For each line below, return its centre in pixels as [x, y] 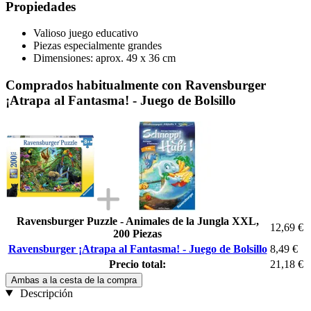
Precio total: [137, 264]
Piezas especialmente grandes [98, 46]
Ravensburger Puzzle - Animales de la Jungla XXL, [137, 221]
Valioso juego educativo [86, 33]
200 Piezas [137, 233]
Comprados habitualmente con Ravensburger [136, 85]
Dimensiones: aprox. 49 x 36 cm [104, 58]
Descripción [45, 293]
